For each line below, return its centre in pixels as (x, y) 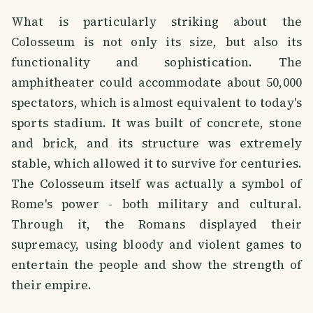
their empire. (51, 285)
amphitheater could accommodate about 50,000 (156, 83)
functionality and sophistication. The (156, 63)
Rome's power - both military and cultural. (156, 204)
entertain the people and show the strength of (156, 265)
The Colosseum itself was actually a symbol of (156, 184)
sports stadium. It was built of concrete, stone (156, 123)
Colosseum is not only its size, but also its (156, 42)
